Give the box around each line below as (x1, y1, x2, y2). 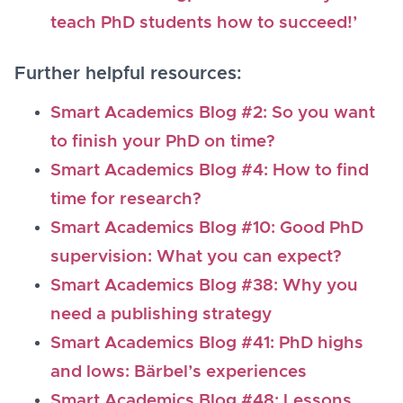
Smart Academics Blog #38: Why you (50, 276, 358, 294)
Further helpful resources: (14, 64, 242, 83)
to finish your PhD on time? (50, 132, 275, 150)
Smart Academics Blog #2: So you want (50, 103, 375, 121)
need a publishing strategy (50, 305, 272, 323)
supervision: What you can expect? (50, 247, 342, 265)
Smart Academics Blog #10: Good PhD (50, 219, 363, 237)
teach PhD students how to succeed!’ (50, 13, 357, 31)
